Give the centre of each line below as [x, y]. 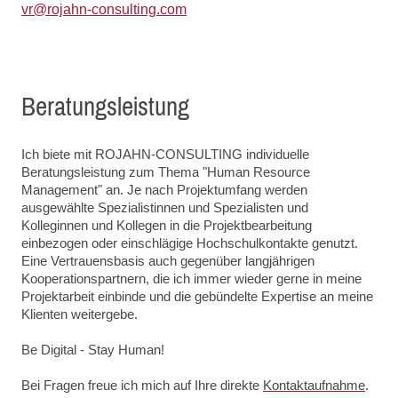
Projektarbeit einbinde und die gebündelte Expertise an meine [197, 297]
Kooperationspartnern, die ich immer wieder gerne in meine [191, 279]
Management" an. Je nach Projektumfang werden [164, 190]
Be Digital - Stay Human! [93, 350]
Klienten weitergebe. [80, 314]
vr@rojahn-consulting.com [104, 10]
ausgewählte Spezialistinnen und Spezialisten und [165, 208]
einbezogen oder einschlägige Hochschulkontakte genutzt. [190, 243]
